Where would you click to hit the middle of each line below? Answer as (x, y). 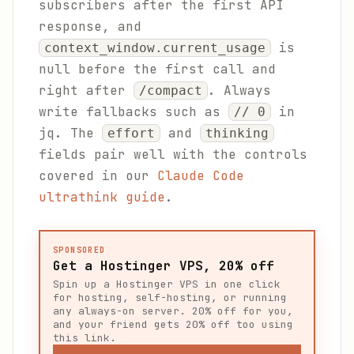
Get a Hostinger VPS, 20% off (164, 266)
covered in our (98, 176)
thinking (237, 133)
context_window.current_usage (155, 48)
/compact (171, 90)
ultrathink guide (102, 197)
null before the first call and (157, 69)
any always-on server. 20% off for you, (173, 311)
